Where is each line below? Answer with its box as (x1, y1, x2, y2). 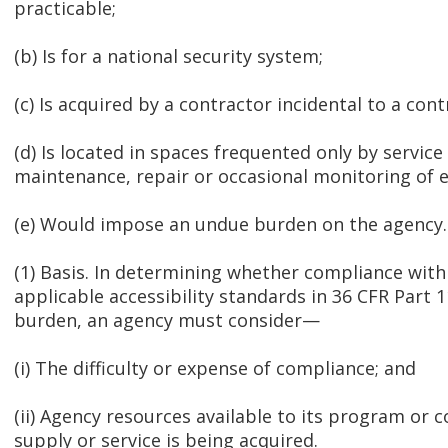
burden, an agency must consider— (14, 308, 320, 333)
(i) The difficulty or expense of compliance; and (14, 356, 416, 381)
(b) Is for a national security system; (14, 44, 323, 69)
